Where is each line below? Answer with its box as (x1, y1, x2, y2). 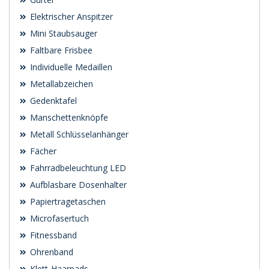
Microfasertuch (28, 212, 89, 224)
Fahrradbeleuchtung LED (28, 162, 126, 174)
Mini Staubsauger (28, 27, 97, 39)
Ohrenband (28, 246, 73, 258)
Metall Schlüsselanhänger (28, 128, 128, 140)
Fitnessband (28, 229, 77, 241)
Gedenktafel (28, 94, 77, 106)
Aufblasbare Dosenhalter (28, 178, 127, 190)
